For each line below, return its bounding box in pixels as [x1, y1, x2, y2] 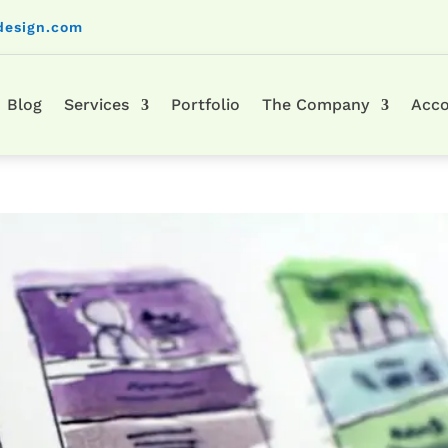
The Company [262, 95, 370, 114]
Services [64, 95, 130, 114]
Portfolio [171, 95, 241, 114]
